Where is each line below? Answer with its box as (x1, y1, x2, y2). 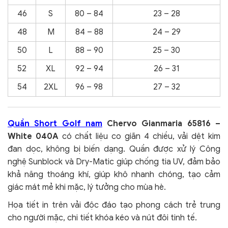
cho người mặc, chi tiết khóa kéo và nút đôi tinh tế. (8, 213, 197, 223)
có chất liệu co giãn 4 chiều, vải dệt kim (58, 131, 221, 141)
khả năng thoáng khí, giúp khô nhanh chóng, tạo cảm (8, 169, 220, 180)
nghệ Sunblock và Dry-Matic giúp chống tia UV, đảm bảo (8, 157, 220, 167)
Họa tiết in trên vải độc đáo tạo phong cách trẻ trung (8, 200, 220, 210)
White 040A (8, 131, 59, 141)
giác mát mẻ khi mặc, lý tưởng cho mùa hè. (8, 182, 166, 192)
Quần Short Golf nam (8, 119, 102, 129)
